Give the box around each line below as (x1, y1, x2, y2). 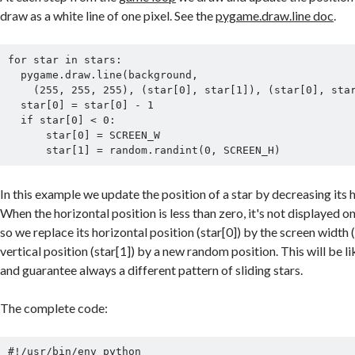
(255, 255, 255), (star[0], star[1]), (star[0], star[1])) (7, 83, 33, 96)
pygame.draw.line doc (216, 8, 334, 23)
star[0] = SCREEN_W (7, 128, 46, 141)
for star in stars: (7, 53, 122, 66)
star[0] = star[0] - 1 (7, 98, 21, 111)
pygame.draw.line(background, (7, 68, 21, 81)
